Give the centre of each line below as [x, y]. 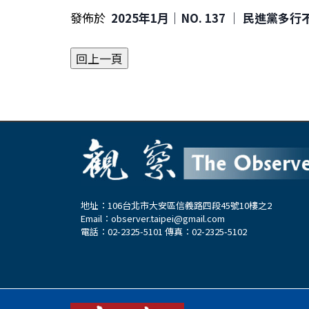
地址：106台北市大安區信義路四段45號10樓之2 [176, 205]
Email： [96, 218]
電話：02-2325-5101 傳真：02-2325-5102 [164, 231]
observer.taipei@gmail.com [168, 218]
